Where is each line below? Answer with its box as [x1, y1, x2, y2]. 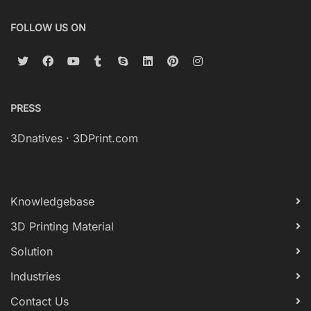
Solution [10, 244, 53, 258]
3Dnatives [10, 131, 62, 145]
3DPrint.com [73, 131, 138, 145]
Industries [10, 269, 60, 283]
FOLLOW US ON [10, 22, 86, 33]
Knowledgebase [10, 194, 94, 208]
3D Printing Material [10, 219, 114, 233]
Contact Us [10, 294, 69, 308]
